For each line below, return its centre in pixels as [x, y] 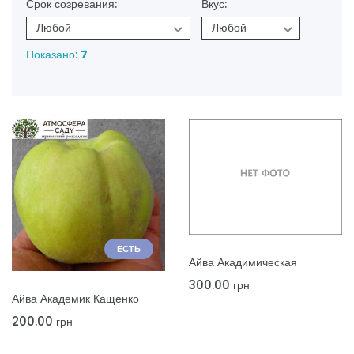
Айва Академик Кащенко [75, 299]
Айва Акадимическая [243, 262]
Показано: [53, 55]
